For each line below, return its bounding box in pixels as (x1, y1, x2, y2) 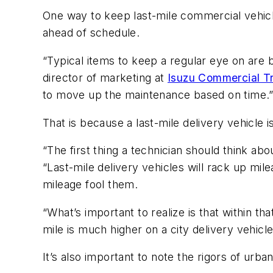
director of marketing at (43, 71, 168, 85)
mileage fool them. (43, 178, 138, 191)
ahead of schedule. (43, 26, 140, 40)
